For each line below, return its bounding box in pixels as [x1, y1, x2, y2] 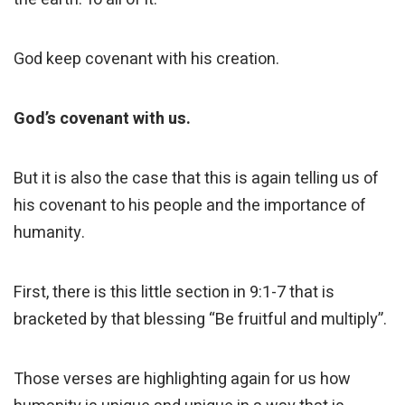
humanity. [14, 221, 89, 246]
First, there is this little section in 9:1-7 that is [14, 280, 334, 306]
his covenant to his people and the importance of [14, 193, 366, 219]
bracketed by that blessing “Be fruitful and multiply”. [14, 307, 387, 333]
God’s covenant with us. [14, 107, 191, 132]
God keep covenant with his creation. [14, 47, 283, 72]
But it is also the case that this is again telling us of [14, 166, 379, 192]
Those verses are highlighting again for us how [14, 367, 351, 392]
